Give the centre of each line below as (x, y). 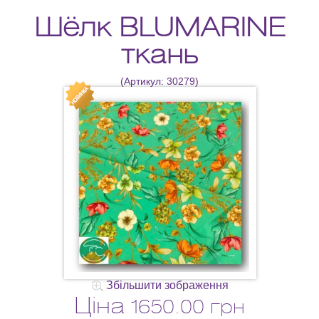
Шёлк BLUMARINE (159, 27)
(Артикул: (143, 81)
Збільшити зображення (166, 285)
